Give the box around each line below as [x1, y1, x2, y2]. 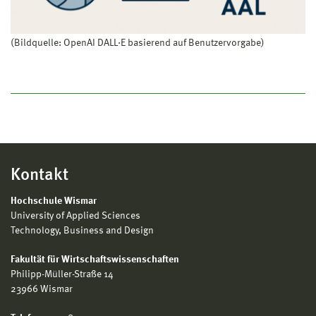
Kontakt [11, 167, 68, 185]
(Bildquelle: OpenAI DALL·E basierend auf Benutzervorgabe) [11, 38, 265, 49]
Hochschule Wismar [11, 196, 97, 207]
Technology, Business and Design [11, 226, 154, 236]
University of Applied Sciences [11, 211, 140, 221]
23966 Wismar [11, 284, 73, 295]
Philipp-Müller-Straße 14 [11, 269, 114, 280]
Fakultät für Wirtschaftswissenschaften [11, 255, 179, 265]
